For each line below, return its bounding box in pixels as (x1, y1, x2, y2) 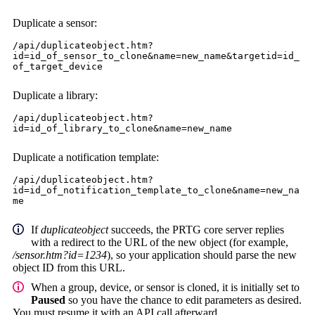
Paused (31, 294, 65, 307)
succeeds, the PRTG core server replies (108, 224, 284, 236)
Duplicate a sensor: (13, 17, 97, 30)
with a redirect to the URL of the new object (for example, (31, 236, 288, 249)
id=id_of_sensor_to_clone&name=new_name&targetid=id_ (13, 51, 300, 62)
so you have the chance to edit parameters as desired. (65, 294, 302, 307)
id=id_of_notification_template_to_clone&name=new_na (13, 185, 300, 196)
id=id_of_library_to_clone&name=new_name (13, 123, 232, 134)
